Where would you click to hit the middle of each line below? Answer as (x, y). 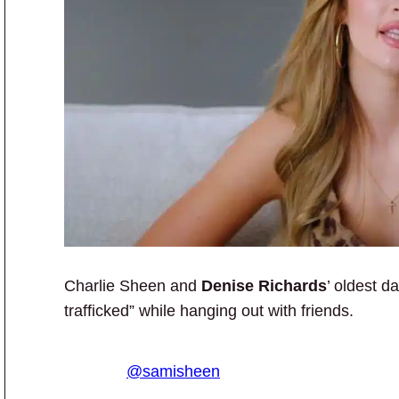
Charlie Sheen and (133, 285)
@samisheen (173, 371)
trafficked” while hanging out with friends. (209, 310)
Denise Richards (264, 285)
